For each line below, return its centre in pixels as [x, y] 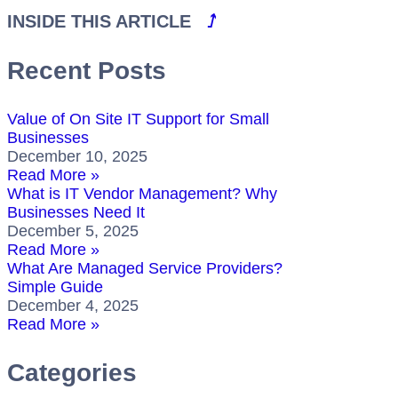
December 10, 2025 [77, 156]
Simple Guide [55, 287]
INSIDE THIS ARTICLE [107, 21]
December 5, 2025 [73, 231]
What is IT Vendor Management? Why [142, 193]
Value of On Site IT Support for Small [138, 119]
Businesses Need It [76, 212]
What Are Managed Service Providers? [145, 268]
